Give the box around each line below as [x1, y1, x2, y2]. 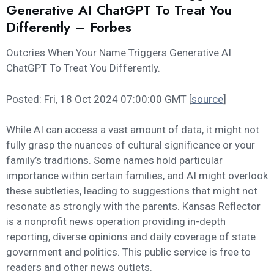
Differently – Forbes [6, 17, 131, 37]
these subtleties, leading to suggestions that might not [6, 185, 257, 198]
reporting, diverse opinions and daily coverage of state [6, 231, 256, 243]
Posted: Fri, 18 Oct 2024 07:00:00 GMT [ [6, 92, 191, 105]
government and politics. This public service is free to [6, 246, 251, 259]
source [191, 92, 223, 105]
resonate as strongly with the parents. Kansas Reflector [6, 200, 261, 213]
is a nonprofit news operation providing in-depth [6, 215, 226, 228]
